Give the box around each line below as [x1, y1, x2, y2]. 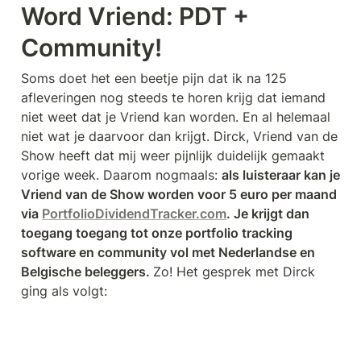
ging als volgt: [21, 282, 107, 299]
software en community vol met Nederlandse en [21, 243, 315, 260]
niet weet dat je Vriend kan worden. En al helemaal [21, 108, 330, 125]
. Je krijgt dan [226, 205, 309, 222]
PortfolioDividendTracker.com [42, 205, 226, 222]
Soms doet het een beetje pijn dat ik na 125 [21, 69, 287, 86]
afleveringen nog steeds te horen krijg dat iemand [21, 89, 326, 106]
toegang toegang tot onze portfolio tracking [21, 224, 293, 241]
